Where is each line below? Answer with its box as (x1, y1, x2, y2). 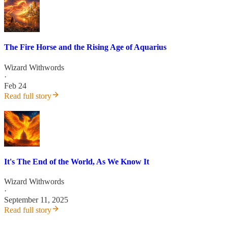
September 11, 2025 (4, 195, 68, 205)
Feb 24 (4, 81, 26, 90)
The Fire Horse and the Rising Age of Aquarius (4, 43, 166, 52)
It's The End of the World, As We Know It (4, 157, 149, 166)
